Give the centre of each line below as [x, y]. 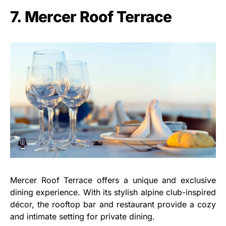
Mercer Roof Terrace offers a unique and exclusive [113, 180]
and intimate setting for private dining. [82, 217]
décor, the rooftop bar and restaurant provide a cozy [113, 205]
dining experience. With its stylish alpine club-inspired [113, 192]
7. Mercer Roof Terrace [91, 16]
